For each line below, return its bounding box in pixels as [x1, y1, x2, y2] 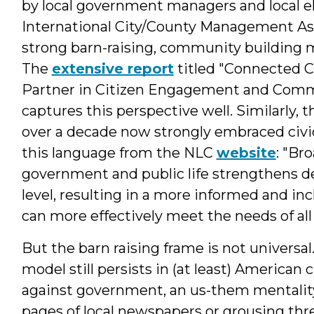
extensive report [51, 60, 174, 77]
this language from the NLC [21, 144, 217, 161]
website [216, 144, 276, 161]
